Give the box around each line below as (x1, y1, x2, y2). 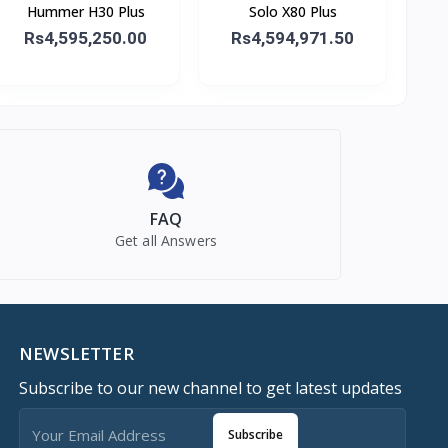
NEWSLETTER (19, 341, 134, 365)
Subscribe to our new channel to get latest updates (19, 376, 403, 399)
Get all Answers (114, 230, 218, 250)
